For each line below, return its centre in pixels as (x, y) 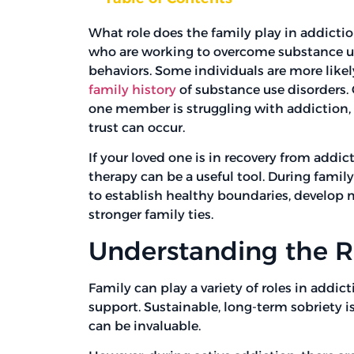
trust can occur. (137, 128)
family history (132, 90)
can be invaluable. (145, 326)
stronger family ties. (151, 215)
